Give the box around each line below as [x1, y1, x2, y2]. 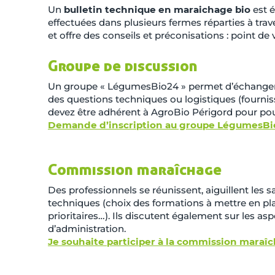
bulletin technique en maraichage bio [64, 4, 250, 16]
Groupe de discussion [48, 56, 198, 76]
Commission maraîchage [48, 160, 222, 179]
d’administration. [48, 223, 126, 235]
